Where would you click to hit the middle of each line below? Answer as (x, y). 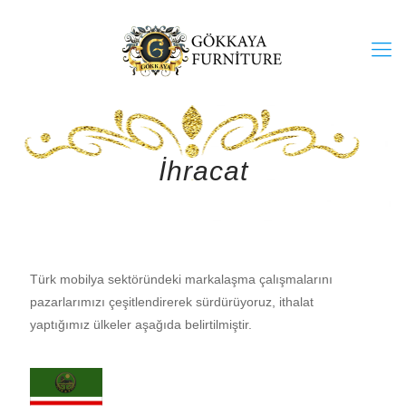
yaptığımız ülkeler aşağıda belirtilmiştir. (141, 324)
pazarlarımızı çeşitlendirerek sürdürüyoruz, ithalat (172, 302)
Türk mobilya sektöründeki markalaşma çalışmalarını (181, 279)
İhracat (203, 171)
